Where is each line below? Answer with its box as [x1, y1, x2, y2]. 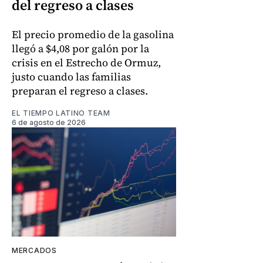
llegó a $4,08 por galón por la [12, 41, 149, 56]
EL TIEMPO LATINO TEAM [12, 108, 110, 117]
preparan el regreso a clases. [12, 83, 148, 98]
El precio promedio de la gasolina [12, 26, 174, 42]
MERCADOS [12, 246, 57, 255]
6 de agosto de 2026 [12, 117, 86, 127]
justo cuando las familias [12, 69, 131, 84]
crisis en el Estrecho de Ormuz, [12, 55, 161, 70]
